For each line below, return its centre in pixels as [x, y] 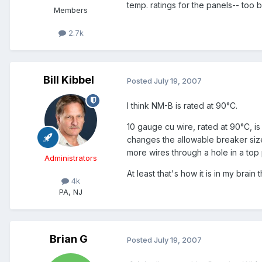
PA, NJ [71, 192]
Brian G [68, 239]
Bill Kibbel [68, 80]
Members [71, 10]
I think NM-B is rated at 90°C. [182, 106]
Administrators [71, 158]
